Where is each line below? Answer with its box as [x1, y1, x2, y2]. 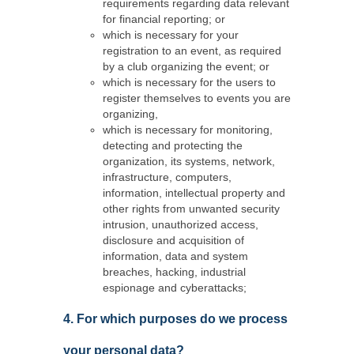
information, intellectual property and [103, 186, 285, 199]
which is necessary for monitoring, [103, 123, 273, 136]
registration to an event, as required [103, 44, 281, 57]
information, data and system [103, 250, 248, 262]
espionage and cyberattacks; [103, 281, 247, 294]
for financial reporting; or [103, 13, 225, 25]
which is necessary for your [103, 28, 239, 41]
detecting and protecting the [103, 139, 243, 152]
